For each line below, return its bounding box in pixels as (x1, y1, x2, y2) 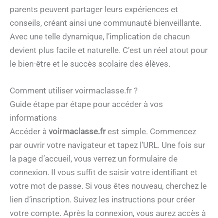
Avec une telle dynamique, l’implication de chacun (10, 31, 190, 41)
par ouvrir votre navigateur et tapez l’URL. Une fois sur (10, 140, 205, 150)
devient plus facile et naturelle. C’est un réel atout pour (10, 45, 208, 55)
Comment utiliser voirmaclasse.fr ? (10, 85, 138, 95)
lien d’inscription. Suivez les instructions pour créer (10, 194, 195, 204)
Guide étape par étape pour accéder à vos (10, 99, 163, 109)
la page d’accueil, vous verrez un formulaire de (10, 153, 178, 163)
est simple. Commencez (106, 126, 196, 136)
